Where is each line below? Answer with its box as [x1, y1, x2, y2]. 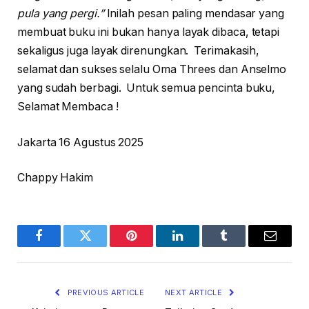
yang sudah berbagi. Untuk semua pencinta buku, [17, 81, 276, 95]
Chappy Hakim [17, 171, 94, 185]
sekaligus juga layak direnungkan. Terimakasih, [17, 44, 260, 58]
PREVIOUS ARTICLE [65, 288, 144, 298]
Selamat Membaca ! [17, 100, 119, 114]
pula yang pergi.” [17, 7, 104, 21]
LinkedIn [177, 239, 222, 252]
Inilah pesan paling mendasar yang [103, 7, 284, 21]
